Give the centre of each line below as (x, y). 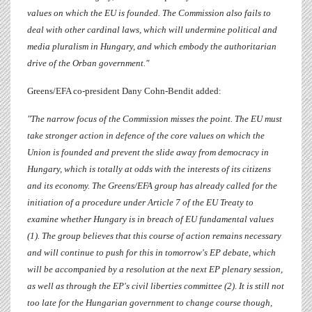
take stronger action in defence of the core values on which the (146, 136)
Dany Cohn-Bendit (158, 91)
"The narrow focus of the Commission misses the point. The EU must (155, 119)
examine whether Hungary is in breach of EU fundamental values (150, 219)
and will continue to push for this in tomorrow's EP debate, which (151, 253)
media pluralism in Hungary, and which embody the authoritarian (152, 47)
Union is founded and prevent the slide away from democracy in (148, 153)
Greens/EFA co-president (75, 91)
